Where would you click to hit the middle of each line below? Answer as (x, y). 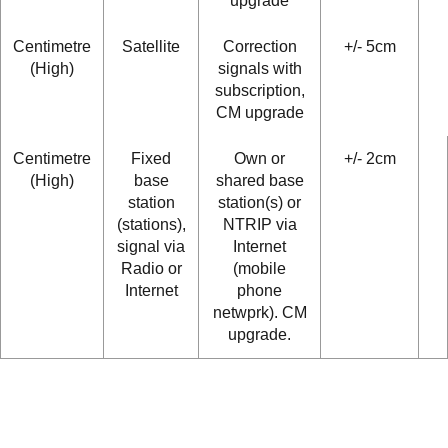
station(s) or (259, 203)
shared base (259, 181)
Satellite (151, 47)
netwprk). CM (259, 313)
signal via (151, 247)
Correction (259, 47)
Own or (259, 159)
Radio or (151, 269)
